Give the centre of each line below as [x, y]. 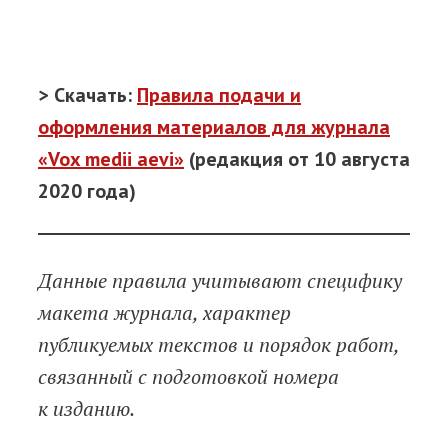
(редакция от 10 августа [297, 158]
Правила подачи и [219, 94]
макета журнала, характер [164, 313]
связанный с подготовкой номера [188, 377]
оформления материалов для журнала [214, 126]
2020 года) [87, 190]
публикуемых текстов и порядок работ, [218, 345]
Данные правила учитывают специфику [220, 281]
